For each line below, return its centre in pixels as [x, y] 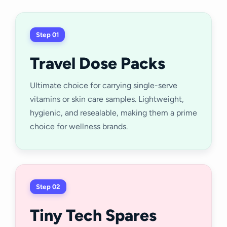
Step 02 [48, 187]
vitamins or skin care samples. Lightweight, [107, 99]
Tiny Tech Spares [93, 216]
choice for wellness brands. [79, 127]
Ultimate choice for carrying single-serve [104, 86]
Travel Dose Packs [98, 64]
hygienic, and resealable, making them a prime [113, 113]
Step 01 [48, 35]
